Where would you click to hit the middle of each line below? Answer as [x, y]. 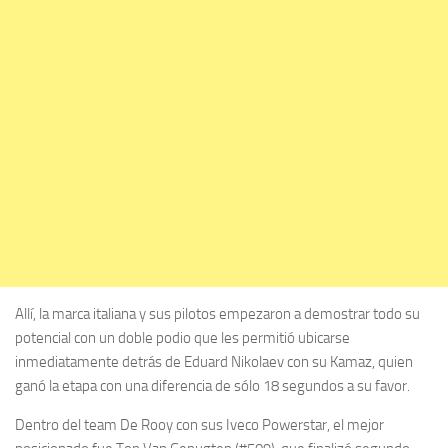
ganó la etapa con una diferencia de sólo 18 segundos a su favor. [212, 385]
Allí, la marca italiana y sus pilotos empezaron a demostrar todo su [217, 313]
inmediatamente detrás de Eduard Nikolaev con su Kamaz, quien [214, 361]
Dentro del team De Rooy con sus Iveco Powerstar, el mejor [199, 424]
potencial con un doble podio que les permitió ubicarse [182, 337]
